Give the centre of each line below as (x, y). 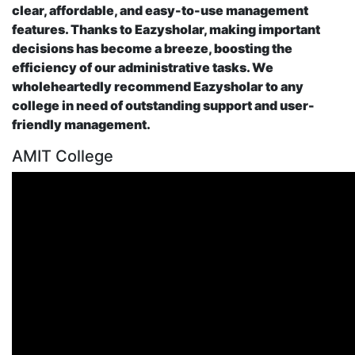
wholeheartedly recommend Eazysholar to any (158, 87)
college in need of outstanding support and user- (163, 106)
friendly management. (81, 125)
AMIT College (63, 157)
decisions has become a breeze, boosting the (152, 49)
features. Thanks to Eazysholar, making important (166, 30)
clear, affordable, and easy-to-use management (160, 11)
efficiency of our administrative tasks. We (143, 68)
